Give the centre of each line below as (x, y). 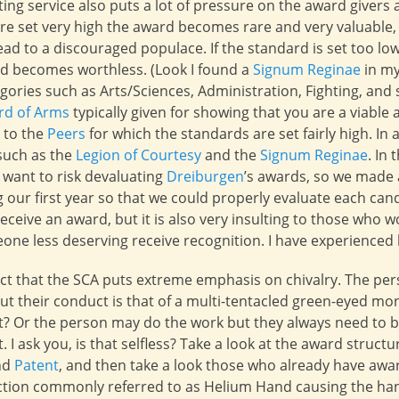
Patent (37, 365)
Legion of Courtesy (138, 155)
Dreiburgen (205, 176)
